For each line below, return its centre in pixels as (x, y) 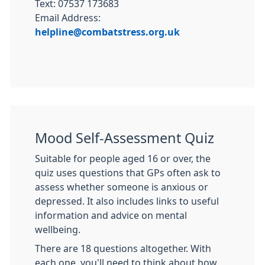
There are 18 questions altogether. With (123, 248)
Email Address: (68, 18)
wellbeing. (58, 230)
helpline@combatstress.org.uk (107, 32)
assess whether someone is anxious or (122, 187)
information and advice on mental (111, 215)
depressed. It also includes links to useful (127, 201)
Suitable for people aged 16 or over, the (123, 159)
